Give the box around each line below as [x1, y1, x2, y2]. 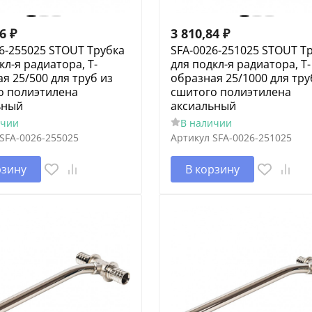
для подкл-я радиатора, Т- [170, 56, 311, 72]
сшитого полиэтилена [170, 84, 291, 100]
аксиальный [170, 97, 236, 114]
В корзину [185, 161, 240, 177]
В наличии [180, 116, 232, 130]
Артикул [170, 130, 210, 144]
